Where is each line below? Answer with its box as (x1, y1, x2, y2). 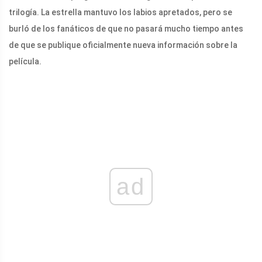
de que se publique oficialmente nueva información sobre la (9, 40, 237, 50)
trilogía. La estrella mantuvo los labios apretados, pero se (9, 8, 232, 18)
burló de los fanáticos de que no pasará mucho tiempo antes (9, 24, 243, 34)
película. (9, 57, 42, 67)
